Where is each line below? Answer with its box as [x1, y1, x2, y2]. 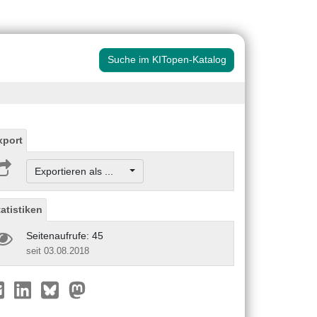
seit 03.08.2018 [26, 245, 89, 256]
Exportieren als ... [34, 165, 127, 177]
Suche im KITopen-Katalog [107, 54, 226, 66]
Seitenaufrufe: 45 [26, 229, 103, 241]
